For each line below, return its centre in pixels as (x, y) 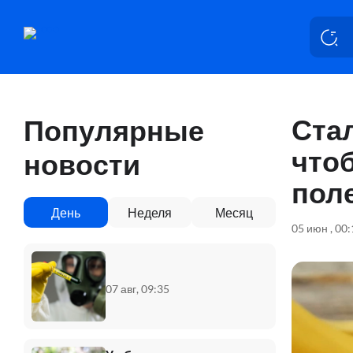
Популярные (114, 130)
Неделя (150, 212)
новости (82, 163)
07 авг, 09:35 (137, 289)
